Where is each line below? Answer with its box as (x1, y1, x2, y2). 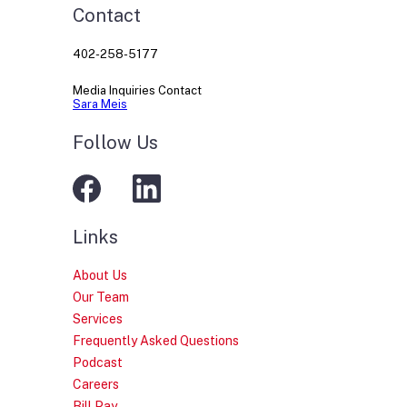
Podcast (73, 355, 123, 371)
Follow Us (73, 132, 158, 154)
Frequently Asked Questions (73, 333, 239, 349)
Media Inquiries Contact (73, 84, 202, 98)
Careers (73, 377, 119, 392)
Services (73, 312, 123, 327)
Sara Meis (73, 97, 127, 112)
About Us (73, 268, 127, 283)
